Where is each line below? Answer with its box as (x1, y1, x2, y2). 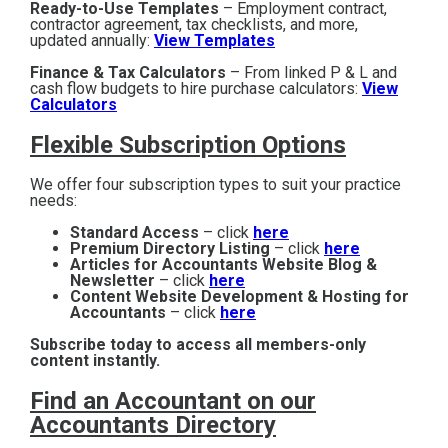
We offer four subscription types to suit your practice (30, 175, 401, 195)
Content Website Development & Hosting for (70, 287, 409, 307)
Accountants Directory (30, 411, 276, 440)
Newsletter (70, 271, 155, 291)
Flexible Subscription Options (30, 131, 346, 160)
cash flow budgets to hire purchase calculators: (30, 79, 362, 99)
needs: (30, 191, 89, 211)
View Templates (154, 31, 275, 51)
